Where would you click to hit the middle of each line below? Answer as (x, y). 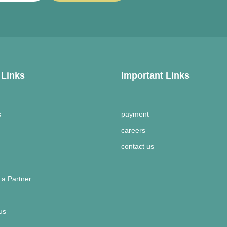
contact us (138, 146)
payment (135, 114)
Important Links (155, 75)
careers (133, 130)
